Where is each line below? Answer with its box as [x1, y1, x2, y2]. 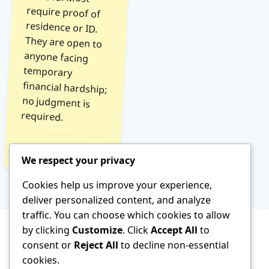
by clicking [22, 223, 72, 237]
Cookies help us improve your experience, [22, 178, 212, 192]
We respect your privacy [22, 153, 135, 167]
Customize [72, 223, 122, 237]
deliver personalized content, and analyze [22, 193, 211, 207]
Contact [189, 239, 227, 252]
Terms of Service [92, 239, 169, 252]
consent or [22, 238, 74, 252]
